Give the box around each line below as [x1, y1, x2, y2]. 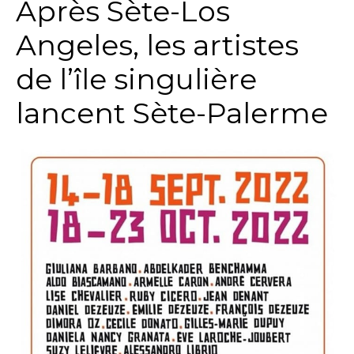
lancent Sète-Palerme [16, 95, 328, 130]
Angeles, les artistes [16, 27, 299, 62]
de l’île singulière [16, 61, 257, 96]
